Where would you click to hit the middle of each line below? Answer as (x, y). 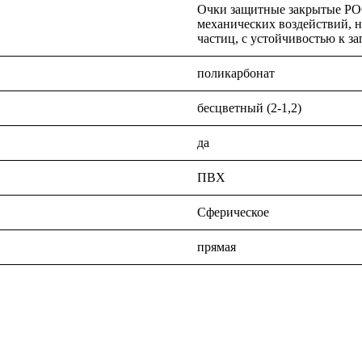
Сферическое (233, 212)
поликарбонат (236, 73)
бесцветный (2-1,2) (249, 107)
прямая (217, 246)
